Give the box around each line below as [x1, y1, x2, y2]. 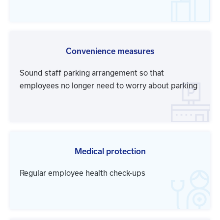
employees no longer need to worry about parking [20, 82, 197, 90]
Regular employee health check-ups [20, 169, 145, 178]
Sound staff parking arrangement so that [20, 69, 164, 78]
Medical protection [74, 147, 146, 156]
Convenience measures [66, 47, 154, 56]
